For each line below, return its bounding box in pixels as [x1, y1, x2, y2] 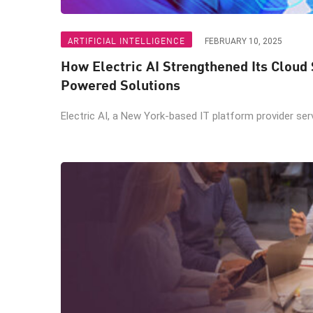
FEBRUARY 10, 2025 [205, 36, 282, 46]
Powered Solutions [61, 74, 180, 94]
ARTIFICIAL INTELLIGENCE [68, 34, 185, 46]
